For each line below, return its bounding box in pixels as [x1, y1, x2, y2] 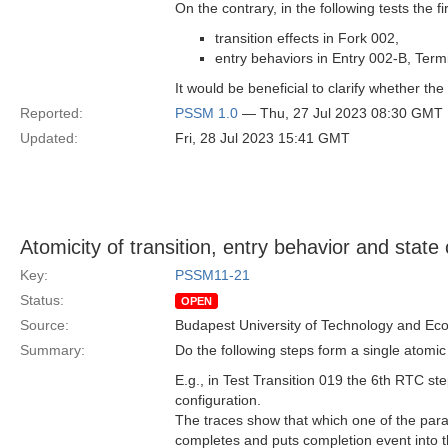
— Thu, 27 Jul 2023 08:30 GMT [238, 105, 443, 121]
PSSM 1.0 [175, 105, 238, 121]
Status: [20, 292, 64, 308]
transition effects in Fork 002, [215, 30, 399, 46]
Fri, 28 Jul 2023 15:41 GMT [175, 130, 350, 146]
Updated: [20, 130, 78, 146]
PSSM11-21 [175, 267, 250, 283]
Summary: [20, 342, 85, 358]
